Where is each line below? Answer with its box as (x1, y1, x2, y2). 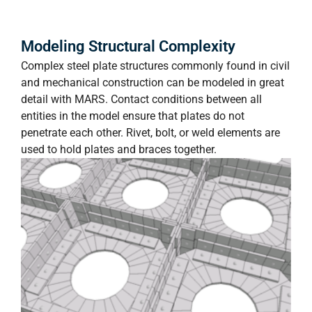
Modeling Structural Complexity (21, 37, 235, 55)
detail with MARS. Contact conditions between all (21, 92, 262, 106)
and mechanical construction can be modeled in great (21, 75, 284, 89)
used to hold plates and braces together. (21, 142, 217, 156)
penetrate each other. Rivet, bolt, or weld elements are (21, 125, 280, 139)
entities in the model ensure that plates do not (21, 109, 244, 123)
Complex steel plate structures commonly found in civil (21, 58, 290, 72)
